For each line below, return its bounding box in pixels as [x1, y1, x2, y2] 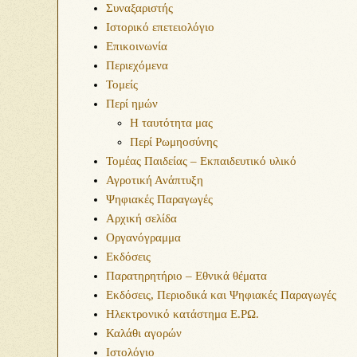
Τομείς [106, 78, 138, 91]
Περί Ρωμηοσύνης [130, 135, 218, 148]
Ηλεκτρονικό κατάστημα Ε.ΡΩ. [106, 308, 259, 320]
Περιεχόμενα [106, 59, 168, 72]
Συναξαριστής [106, 2, 173, 14]
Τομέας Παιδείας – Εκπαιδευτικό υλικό [106, 155, 296, 167]
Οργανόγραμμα [106, 231, 181, 244]
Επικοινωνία [106, 40, 167, 53]
